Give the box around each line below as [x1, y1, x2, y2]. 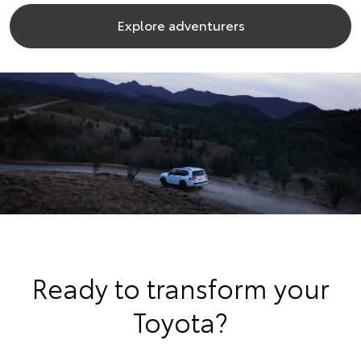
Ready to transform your [31, 268, 330, 305]
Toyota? [133, 302, 228, 339]
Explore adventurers [116, 15, 245, 35]
